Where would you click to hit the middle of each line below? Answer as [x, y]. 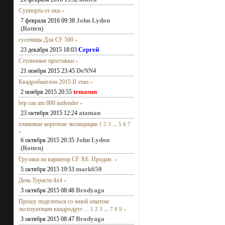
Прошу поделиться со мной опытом [64, 201]
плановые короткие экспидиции [58, 124]
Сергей [89, 49]
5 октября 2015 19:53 [48, 169]
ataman [90, 113]
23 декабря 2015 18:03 [49, 50]
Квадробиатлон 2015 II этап [53, 82]
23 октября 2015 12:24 [50, 113]
